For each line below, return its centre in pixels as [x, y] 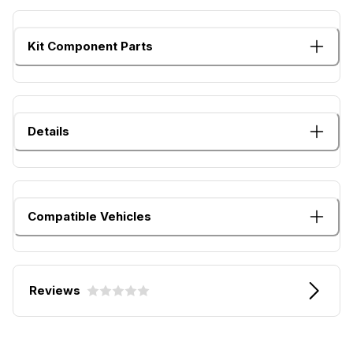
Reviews [55, 291]
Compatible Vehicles [89, 216]
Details [48, 131]
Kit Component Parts [90, 46]
